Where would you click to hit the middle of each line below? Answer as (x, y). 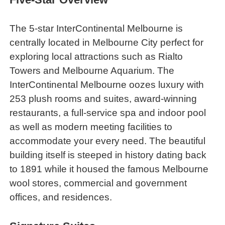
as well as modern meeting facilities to (91, 127)
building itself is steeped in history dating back (108, 155)
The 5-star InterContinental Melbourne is (96, 28)
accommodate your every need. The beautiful (108, 141)
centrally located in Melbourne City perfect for (107, 42)
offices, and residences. (62, 197)
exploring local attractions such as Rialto (96, 56)
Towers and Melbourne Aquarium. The (92, 70)
